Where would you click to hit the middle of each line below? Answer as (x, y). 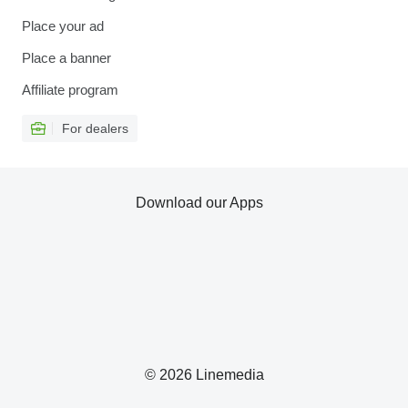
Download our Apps (199, 203)
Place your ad (63, 26)
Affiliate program (70, 90)
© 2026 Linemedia (204, 375)
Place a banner (66, 58)
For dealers (95, 129)
